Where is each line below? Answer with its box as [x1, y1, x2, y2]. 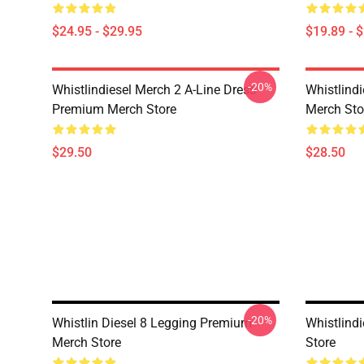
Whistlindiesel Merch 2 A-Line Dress [52, 82, 256, 97]
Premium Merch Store [52, 102, 176, 117]
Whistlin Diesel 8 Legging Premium [52, 315, 252, 331]
